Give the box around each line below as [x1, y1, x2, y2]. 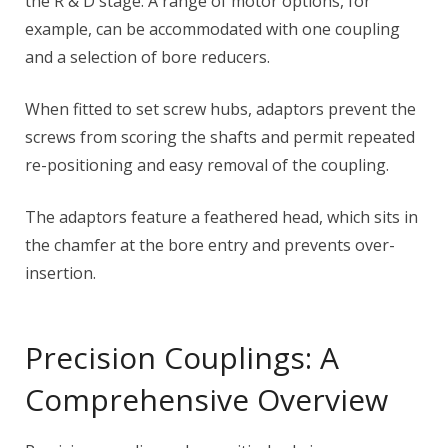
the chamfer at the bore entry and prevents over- [25, 234, 395, 256]
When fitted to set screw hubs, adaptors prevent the [25, 98, 416, 120]
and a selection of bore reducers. [25, 46, 270, 68]
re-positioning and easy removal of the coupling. [25, 154, 389, 176]
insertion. [25, 262, 96, 284]
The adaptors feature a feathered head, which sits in [25, 206, 418, 228]
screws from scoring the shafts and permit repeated [25, 126, 415, 148]
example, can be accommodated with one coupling [25, 18, 400, 40]
